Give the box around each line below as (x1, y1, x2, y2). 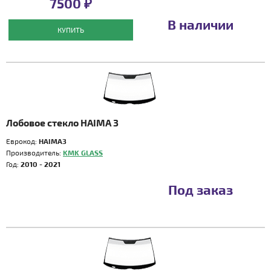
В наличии (167, 16, 233, 32)
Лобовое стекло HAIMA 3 (6, 117, 119, 128)
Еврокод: (6, 137, 39, 145)
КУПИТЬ (57, 25, 84, 34)
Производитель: (6, 148, 63, 157)
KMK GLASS (63, 148, 103, 157)
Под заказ (168, 181, 233, 197)
